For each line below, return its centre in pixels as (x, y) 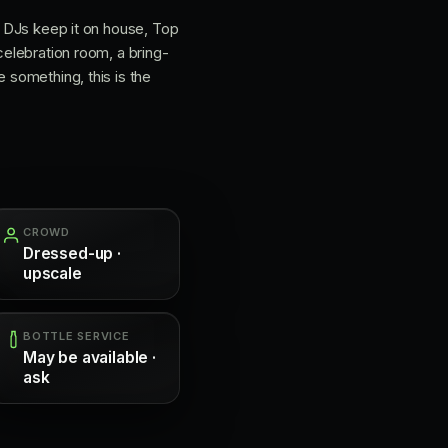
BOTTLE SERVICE (76, 336)
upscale (52, 273)
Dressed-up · (72, 253)
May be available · (89, 357)
